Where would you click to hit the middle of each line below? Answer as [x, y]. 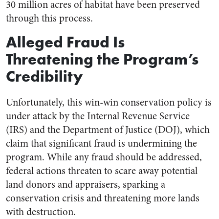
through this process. [49, 18]
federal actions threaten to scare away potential [102, 171]
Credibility [44, 76]
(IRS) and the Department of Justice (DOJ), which [108, 130]
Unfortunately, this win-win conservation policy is [109, 102]
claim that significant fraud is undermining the [101, 143]
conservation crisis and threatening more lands [103, 198]
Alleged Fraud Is [65, 42]
